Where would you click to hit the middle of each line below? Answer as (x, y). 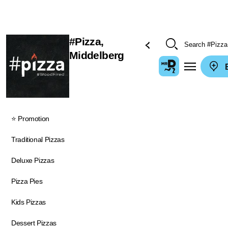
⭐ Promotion (31, 118)
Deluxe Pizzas (33, 160)
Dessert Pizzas (34, 223)
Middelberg (96, 55)
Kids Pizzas (29, 202)
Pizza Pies (27, 181)
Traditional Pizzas (38, 139)
